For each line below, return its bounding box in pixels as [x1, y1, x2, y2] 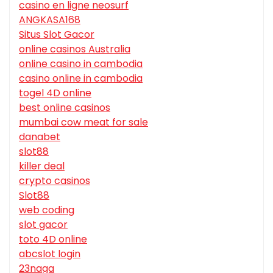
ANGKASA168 [19, 13, 80, 27]
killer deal [19, 159, 65, 174]
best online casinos [19, 101, 110, 115]
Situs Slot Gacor [19, 27, 94, 42]
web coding [19, 203, 74, 218]
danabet [19, 130, 60, 144]
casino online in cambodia [19, 71, 143, 86]
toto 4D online [19, 232, 87, 247]
